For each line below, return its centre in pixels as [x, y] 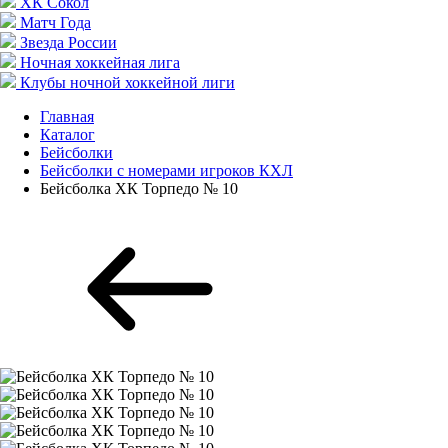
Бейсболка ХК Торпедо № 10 [139, 188]
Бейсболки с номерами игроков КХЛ [166, 170]
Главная [67, 116]
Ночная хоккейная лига [100, 62]
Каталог [67, 134]
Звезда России [68, 42]
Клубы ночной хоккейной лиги [127, 82]
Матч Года [55, 22]
